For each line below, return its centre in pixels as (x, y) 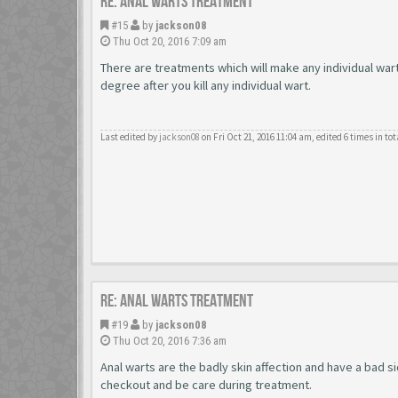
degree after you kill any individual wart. (206, 85)
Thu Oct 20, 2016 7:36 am (168, 341)
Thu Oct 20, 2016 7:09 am (168, 41)
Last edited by (130, 136)
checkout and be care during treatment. (206, 385)
